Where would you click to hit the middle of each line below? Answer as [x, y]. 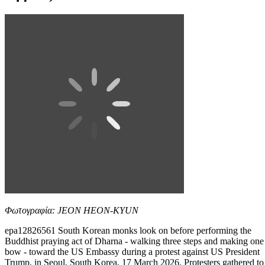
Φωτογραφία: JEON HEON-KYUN [72, 210]
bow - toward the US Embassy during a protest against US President [132, 251]
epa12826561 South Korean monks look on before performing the [128, 230]
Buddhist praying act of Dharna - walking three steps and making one [134, 241]
